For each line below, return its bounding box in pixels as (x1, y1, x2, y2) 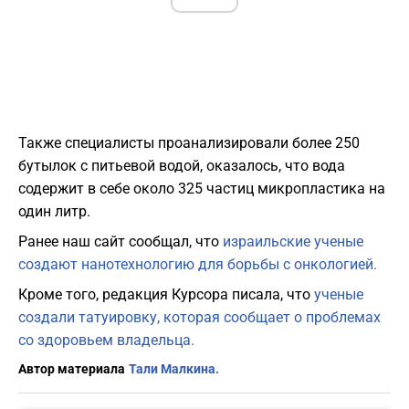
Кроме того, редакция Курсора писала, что (18, 286, 314, 304)
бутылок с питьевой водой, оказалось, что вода (18, 157, 345, 175)
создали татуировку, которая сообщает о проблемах (18, 309, 381, 327)
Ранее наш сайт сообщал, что (18, 233, 223, 251)
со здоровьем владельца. (18, 331, 194, 350)
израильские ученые (223, 233, 363, 251)
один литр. (18, 203, 90, 221)
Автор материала (18, 362, 125, 377)
